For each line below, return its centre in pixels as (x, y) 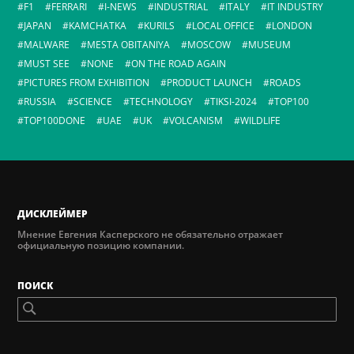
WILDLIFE (261, 121)
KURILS (160, 26)
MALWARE (47, 45)
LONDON (292, 26)
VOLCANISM (196, 121)
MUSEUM (270, 45)
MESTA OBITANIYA (129, 45)
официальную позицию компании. (101, 246)
